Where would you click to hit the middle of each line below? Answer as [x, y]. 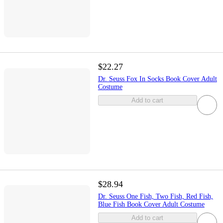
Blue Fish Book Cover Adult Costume [151, 204]
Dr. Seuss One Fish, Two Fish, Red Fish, [155, 196]
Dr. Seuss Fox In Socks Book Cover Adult [157, 79]
